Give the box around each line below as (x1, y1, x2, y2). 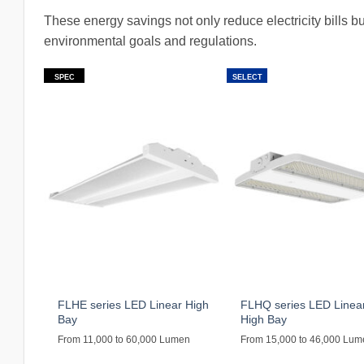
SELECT (232, 72, 262, 81)
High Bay (240, 312, 288, 326)
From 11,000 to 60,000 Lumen (58, 334, 191, 344)
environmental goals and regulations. (44, 34, 257, 49)
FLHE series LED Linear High (58, 297, 210, 311)
